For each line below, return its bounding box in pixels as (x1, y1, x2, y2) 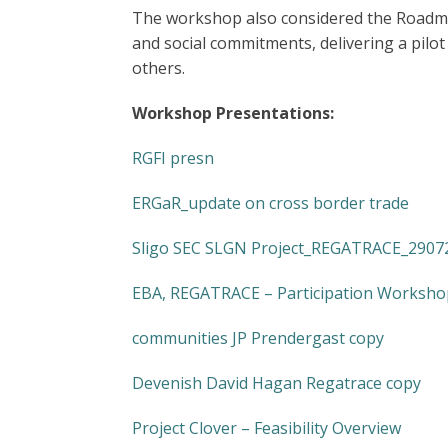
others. (132, 57, 185, 79)
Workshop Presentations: (132, 102, 334, 124)
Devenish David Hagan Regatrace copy (132, 372, 421, 394)
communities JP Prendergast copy (132, 327, 384, 349)
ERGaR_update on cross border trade (132, 192, 409, 214)
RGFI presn (132, 147, 214, 169)
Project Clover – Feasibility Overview (132, 417, 401, 439)
